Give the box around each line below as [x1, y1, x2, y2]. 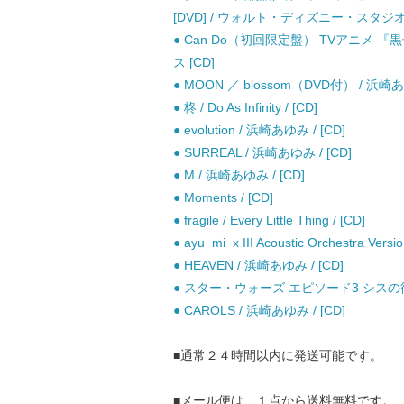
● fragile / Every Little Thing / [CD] [173, 213, 365, 227]
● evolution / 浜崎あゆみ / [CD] [173, 123, 345, 137]
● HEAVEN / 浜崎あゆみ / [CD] [173, 258, 344, 272]
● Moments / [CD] [173, 190, 273, 205]
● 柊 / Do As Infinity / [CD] [173, 100, 317, 115]
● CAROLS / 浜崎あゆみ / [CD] [173, 303, 345, 317]
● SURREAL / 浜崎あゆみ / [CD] [173, 145, 352, 160]
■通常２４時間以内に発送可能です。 [173, 348, 382, 363]
